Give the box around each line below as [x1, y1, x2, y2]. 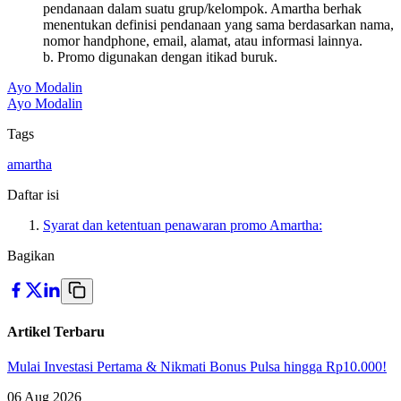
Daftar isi [7, 187, 59, 203]
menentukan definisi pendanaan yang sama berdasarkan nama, [43, 17, 394, 33]
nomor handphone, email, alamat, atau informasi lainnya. [43, 33, 363, 49]
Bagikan [7, 248, 55, 264]
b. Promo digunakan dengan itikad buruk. [43, 49, 277, 65]
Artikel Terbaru [7, 323, 105, 339]
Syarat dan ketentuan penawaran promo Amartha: [43, 218, 322, 234]
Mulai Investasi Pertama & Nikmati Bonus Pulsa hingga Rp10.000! [7, 358, 387, 374]
